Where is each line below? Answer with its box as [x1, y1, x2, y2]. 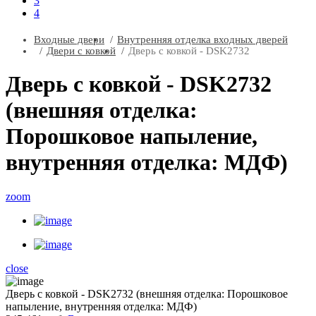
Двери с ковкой [47, 44, 116, 56]
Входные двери [34, 33, 104, 45]
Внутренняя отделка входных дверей [117, 33, 288, 45]
